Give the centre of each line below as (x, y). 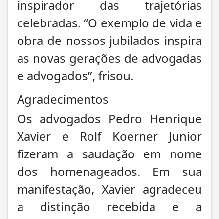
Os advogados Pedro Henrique (109, 118)
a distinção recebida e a (109, 206)
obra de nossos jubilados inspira (109, 40)
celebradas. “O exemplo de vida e (109, 22)
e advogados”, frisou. (75, 75)
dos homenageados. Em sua (109, 171)
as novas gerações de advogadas (109, 58)
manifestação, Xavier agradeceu (109, 189)
